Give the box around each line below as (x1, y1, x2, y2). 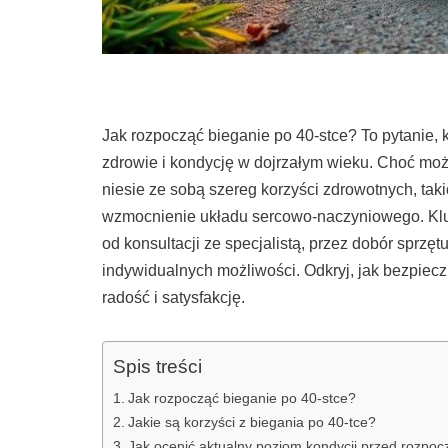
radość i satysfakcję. (102, 289, 245, 307)
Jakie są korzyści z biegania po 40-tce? (127, 414, 376, 431)
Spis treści (113, 356, 202, 378)
